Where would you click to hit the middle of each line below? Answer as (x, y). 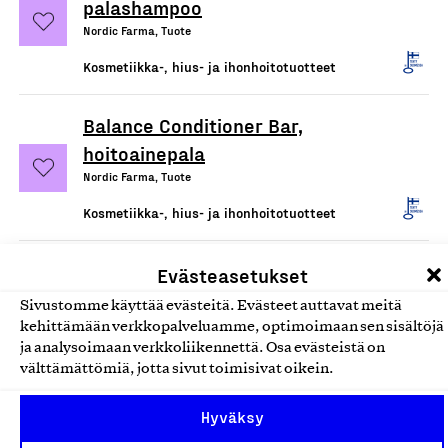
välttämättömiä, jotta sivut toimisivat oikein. (177, 368)
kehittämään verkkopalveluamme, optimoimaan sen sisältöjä (232, 326)
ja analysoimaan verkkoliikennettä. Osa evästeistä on (202, 347)
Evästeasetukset (232, 274)
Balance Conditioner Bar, (193, 125)
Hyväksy (232, 417)
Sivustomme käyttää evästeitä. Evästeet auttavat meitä (211, 305)
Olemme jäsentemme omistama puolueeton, (172, 431)
